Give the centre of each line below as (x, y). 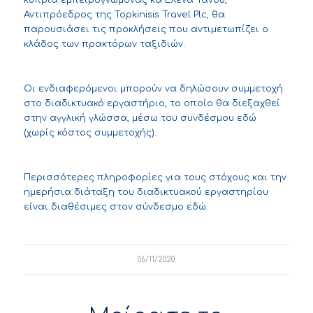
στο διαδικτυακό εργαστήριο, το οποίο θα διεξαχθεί (152, 104)
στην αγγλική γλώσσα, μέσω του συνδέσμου (130, 118)
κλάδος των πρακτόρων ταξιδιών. (104, 44)
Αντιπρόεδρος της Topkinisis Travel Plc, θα (124, 14)
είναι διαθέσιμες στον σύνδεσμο (105, 207)
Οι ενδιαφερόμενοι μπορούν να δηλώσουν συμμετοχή (153, 89)
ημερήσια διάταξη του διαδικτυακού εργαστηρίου (146, 192)
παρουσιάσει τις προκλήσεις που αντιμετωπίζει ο (146, 29)
